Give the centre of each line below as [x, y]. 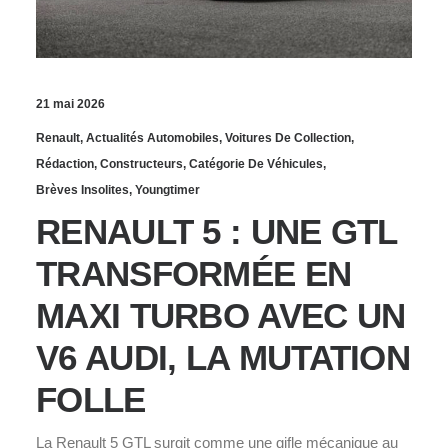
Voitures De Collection [288, 137]
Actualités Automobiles [152, 137]
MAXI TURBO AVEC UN [221, 315]
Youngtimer [167, 189]
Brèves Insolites [82, 189]
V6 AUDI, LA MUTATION [223, 357]
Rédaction [65, 163]
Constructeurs [141, 163]
